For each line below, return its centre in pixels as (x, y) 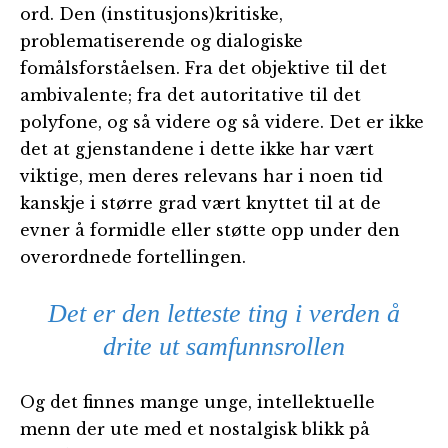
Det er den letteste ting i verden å (224, 314)
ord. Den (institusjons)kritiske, (151, 14)
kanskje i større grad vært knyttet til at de (200, 203)
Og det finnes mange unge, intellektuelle (197, 402)
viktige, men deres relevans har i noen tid (201, 176)
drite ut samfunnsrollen (224, 347)
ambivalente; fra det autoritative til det (190, 95)
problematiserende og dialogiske (161, 41)
